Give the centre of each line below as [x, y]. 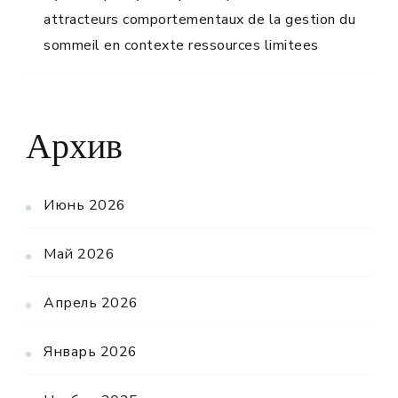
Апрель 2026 [91, 302]
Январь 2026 [91, 351]
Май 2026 [79, 254]
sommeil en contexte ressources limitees [181, 45]
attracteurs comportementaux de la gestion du [199, 19]
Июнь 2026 [85, 205]
